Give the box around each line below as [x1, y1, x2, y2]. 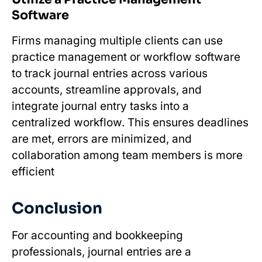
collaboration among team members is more [12, 148, 243, 162]
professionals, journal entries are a [12, 244, 191, 258]
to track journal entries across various [12, 66, 208, 80]
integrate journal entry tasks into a [12, 99, 189, 113]
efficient [12, 164, 54, 178]
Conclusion [12, 198, 102, 218]
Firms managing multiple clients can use [12, 33, 223, 47]
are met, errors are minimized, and [12, 132, 192, 146]
